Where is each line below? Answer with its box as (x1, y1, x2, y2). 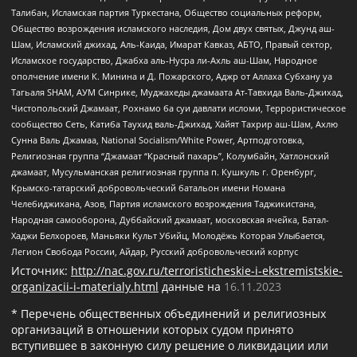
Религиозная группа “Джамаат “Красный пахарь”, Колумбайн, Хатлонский (11, 150, 329, 163)
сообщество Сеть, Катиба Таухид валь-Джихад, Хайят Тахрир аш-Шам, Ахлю (11, 118, 338, 131)
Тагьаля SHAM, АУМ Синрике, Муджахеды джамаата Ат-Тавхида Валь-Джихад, (11, 86, 343, 99)
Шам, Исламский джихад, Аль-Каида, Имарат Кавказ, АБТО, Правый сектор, (11, 38, 332, 51)
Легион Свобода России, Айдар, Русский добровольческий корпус (11, 245, 298, 258)
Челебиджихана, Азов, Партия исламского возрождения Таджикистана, (11, 198, 316, 210)
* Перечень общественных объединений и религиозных (11, 306, 326, 322)
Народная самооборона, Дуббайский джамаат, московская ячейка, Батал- (11, 214, 329, 226)
